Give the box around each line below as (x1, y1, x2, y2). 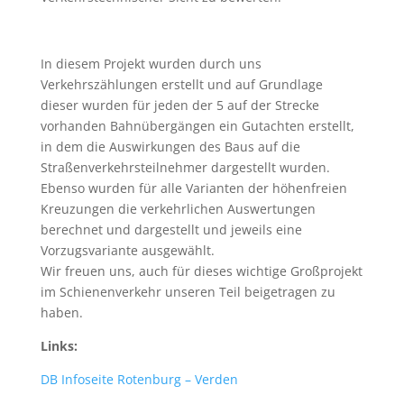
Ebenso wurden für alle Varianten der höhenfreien (40, 179, 347, 197)
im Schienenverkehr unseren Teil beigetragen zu (40, 282, 335, 300)
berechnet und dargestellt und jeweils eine (40, 220, 302, 238)
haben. (40, 303, 83, 321)
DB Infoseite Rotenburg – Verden (40, 370, 238, 388)
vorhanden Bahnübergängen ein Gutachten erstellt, (40, 116, 354, 134)
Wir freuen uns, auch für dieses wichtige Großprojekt (40, 262, 363, 280)
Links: (40, 336, 78, 354)
